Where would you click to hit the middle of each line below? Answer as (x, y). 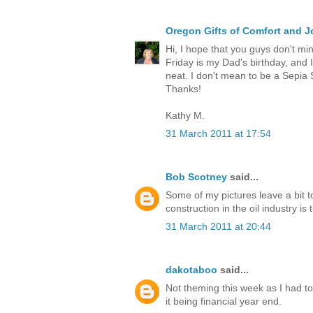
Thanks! (183, 88)
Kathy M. (185, 115)
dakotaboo (191, 269)
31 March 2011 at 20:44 (218, 226)
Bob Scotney (196, 176)
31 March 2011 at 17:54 (218, 133)
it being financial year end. (224, 301)
